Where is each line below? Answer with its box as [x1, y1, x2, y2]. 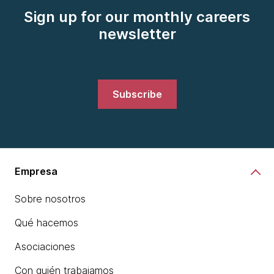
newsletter [98, 25, 176, 43]
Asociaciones [15, 240, 75, 253]
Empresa [15, 165, 57, 177]
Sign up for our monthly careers [24, 8, 250, 26]
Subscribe [112, 88, 162, 100]
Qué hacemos [15, 217, 78, 229]
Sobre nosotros [15, 193, 86, 205]
